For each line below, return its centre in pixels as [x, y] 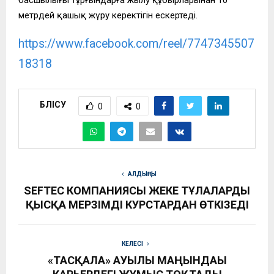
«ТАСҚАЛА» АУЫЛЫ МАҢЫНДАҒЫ [137, 260]
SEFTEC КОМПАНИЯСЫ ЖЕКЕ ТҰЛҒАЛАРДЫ [137, 190]
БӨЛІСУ [53, 105]
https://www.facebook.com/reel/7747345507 [136, 43]
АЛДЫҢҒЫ [142, 174]
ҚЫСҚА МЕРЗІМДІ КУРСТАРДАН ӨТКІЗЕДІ [137, 204]
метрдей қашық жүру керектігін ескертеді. [108, 15]
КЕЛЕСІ [132, 243]
